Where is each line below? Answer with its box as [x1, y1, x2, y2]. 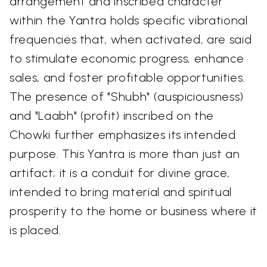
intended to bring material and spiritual [10, 185, 232, 200]
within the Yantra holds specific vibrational [10, 13, 248, 28]
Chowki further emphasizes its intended [10, 128, 236, 142]
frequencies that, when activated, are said [10, 32, 252, 47]
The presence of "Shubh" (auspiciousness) [10, 89, 244, 104]
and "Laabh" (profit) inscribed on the [10, 108, 215, 123]
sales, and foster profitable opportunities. [10, 70, 245, 85]
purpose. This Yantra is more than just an [10, 147, 240, 162]
